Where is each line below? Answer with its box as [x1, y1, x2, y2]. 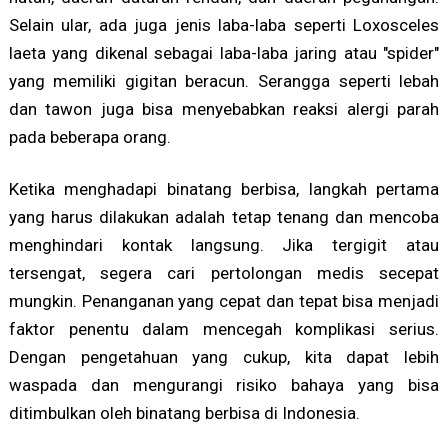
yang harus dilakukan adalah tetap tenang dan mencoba [8, 207, 440, 228]
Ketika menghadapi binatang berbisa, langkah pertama [8, 179, 440, 200]
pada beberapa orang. [8, 127, 171, 148]
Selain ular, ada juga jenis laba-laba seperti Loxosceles [8, 15, 440, 36]
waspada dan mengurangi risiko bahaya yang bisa [8, 375, 440, 396]
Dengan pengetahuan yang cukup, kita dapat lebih [8, 347, 440, 368]
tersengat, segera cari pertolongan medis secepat [8, 263, 440, 284]
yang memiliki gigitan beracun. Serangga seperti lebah [8, 71, 440, 92]
